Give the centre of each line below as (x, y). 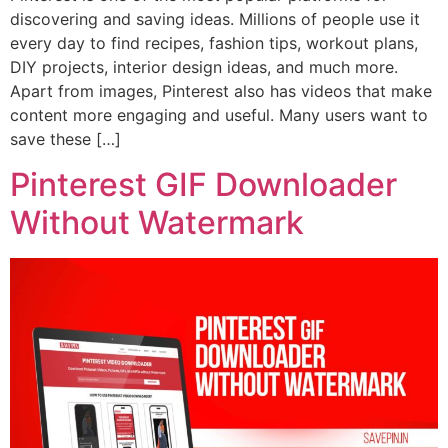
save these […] (65, 139)
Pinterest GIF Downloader (203, 184)
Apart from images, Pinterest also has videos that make (221, 91)
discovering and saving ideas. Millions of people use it (215, 19)
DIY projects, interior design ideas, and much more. (204, 67)
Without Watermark (157, 222)
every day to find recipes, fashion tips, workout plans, (214, 43)
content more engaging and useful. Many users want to (219, 115)
